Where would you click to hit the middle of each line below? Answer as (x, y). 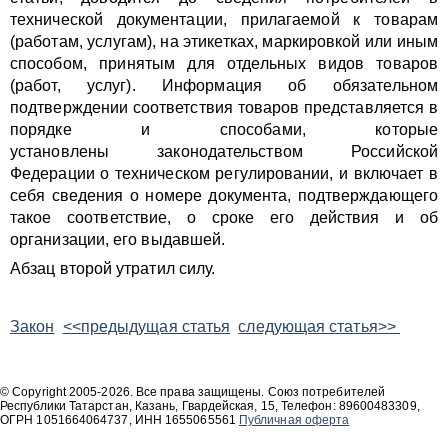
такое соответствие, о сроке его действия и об (224, 217)
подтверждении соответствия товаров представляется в (224, 107)
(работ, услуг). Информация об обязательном (224, 85)
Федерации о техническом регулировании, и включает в (224, 173)
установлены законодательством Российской (224, 151)
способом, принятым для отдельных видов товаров (224, 63)
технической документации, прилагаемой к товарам (224, 19)
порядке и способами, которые (224, 129)
